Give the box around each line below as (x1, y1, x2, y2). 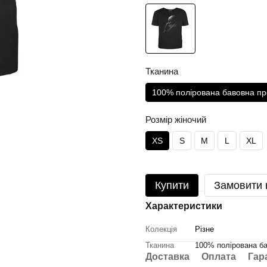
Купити (155, 179, 189, 191)
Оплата (201, 252, 236, 262)
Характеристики (145, 201, 222, 211)
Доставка (145, 252, 190, 262)
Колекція (145, 225, 177, 234)
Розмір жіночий (145, 114, 206, 125)
